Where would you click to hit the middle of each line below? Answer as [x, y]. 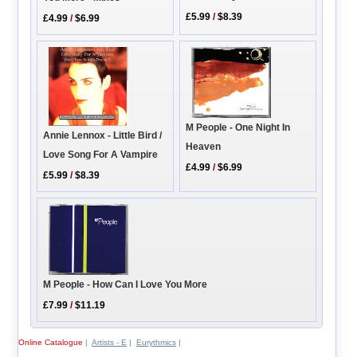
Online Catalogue [50, 343]
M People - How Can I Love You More [126, 284]
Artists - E [109, 343]
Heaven [204, 146]
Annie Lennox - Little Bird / [103, 136]
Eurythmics [156, 343]
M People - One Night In [238, 127]
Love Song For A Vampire [101, 155]
